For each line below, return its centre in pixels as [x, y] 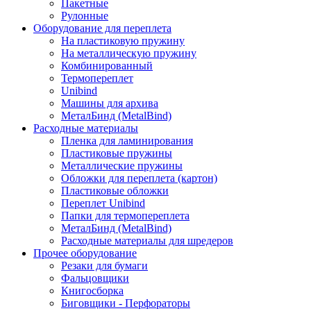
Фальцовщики [95, 278]
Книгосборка [92, 291]
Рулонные [85, 16]
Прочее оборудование [85, 253]
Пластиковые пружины [117, 153]
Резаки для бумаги [104, 266]
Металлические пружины [122, 166]
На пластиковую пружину [123, 41]
